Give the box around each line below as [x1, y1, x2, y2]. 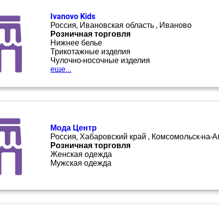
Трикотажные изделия [50, 47, 131, 56]
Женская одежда [50, 150, 112, 159]
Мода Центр [50, 123, 97, 132]
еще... [50, 65, 71, 74]
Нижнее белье [50, 38, 102, 47]
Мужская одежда [50, 158, 111, 168]
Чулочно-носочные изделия [50, 56, 150, 65]
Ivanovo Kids [50, 12, 95, 21]
